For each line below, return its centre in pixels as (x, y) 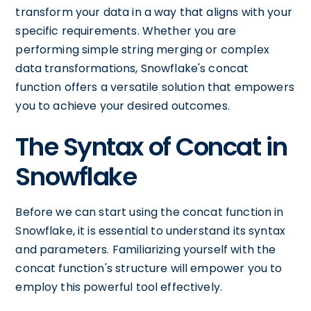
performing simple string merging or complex (142, 50)
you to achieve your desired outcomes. (123, 106)
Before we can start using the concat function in (150, 212)
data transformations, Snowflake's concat (132, 68)
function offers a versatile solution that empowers (155, 87)
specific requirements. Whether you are (126, 31)
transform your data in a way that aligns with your (154, 12)
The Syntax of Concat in (151, 147)
